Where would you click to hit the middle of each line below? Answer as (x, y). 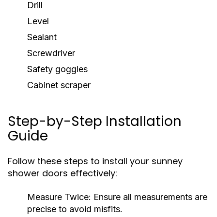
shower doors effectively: (62, 173)
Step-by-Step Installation (95, 121)
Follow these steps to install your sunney (95, 161)
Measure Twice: (59, 197)
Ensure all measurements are (149, 197)
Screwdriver (51, 53)
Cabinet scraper (59, 85)
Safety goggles (57, 69)
